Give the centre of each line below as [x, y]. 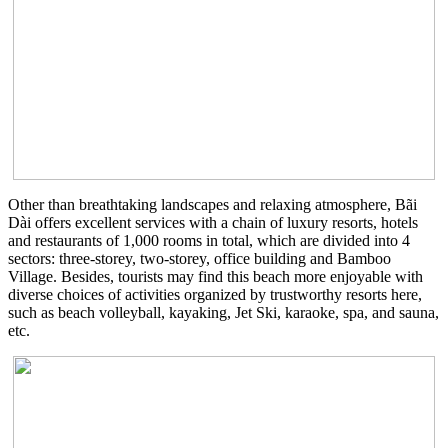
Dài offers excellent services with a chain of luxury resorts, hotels [213, 223]
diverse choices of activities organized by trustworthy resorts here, [215, 295]
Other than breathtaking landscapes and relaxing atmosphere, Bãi [212, 205]
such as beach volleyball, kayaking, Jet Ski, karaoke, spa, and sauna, [223, 313]
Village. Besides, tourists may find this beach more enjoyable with [215, 277]
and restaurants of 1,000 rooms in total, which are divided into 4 [209, 241]
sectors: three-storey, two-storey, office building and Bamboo [199, 259]
